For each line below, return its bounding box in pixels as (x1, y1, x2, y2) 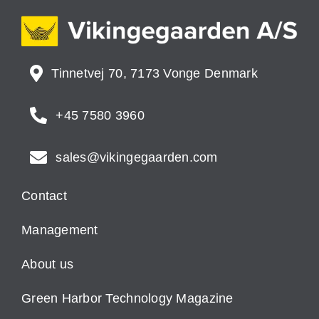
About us (21, 256, 74, 271)
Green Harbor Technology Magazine (21, 291, 234, 305)
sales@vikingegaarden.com (56, 150, 218, 165)
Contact (21, 188, 67, 203)
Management (21, 222, 98, 237)
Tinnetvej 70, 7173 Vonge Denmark (51, 66, 258, 81)
